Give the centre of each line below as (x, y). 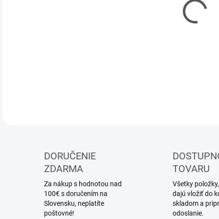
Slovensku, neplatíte (74, 203)
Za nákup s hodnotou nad (83, 184)
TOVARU (191, 169)
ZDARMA (64, 169)
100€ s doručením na (76, 194)
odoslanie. (188, 213)
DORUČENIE (70, 156)
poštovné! (59, 213)
